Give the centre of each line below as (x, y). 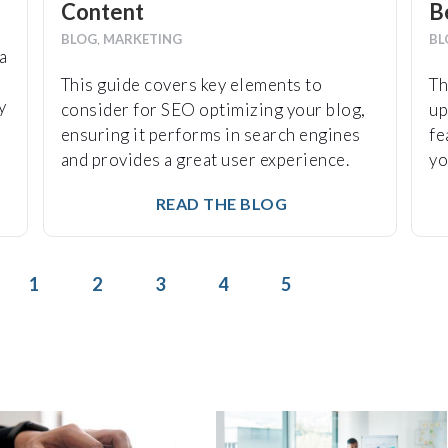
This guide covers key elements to (191, 85)
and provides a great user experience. (205, 160)
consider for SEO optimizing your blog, (213, 110)
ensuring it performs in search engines (210, 135)
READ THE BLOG (220, 204)
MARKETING (142, 39)
